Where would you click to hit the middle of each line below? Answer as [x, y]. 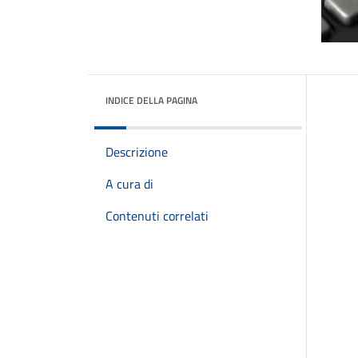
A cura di [129, 184]
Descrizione [137, 152]
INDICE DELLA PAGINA [151, 100]
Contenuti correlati [157, 216]
